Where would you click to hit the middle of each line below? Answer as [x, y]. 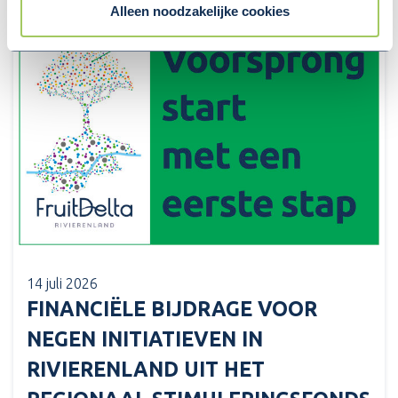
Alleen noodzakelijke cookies [200, 11]
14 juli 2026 [62, 284]
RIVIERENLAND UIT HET [146, 370]
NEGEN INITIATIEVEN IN [145, 339]
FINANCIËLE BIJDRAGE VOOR [172, 309]
